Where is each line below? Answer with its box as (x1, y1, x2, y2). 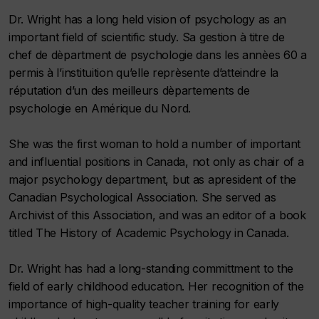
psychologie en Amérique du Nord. (9, 101, 192, 115)
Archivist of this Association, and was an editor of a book (9, 208, 306, 222)
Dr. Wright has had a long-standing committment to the (9, 261, 294, 276)
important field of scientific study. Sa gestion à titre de (9, 30, 285, 44)
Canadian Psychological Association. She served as (9, 190, 276, 204)
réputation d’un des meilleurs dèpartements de (9, 83, 250, 98)
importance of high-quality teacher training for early (9, 297, 280, 311)
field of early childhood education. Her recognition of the (9, 279, 304, 293)
